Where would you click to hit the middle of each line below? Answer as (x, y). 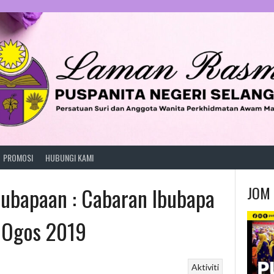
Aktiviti (205, 267)
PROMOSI (18, 157)
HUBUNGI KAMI (69, 157)
